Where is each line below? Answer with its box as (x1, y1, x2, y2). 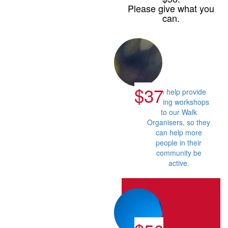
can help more (155, 127, 202, 137)
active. (168, 157, 189, 168)
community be (156, 147, 202, 158)
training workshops (148, 96, 209, 107)
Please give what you (128, 1, 214, 15)
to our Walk (160, 106, 197, 117)
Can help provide (151, 86, 206, 97)
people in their (156, 137, 202, 148)
